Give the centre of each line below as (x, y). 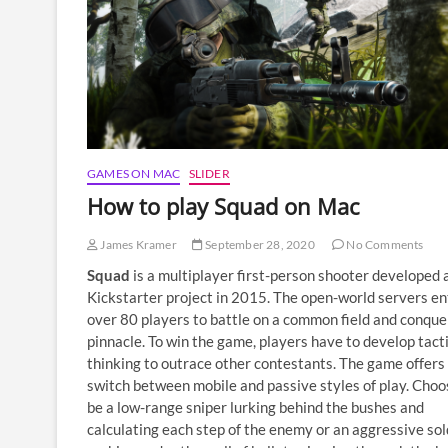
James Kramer (137, 245)
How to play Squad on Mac (223, 206)
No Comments (384, 245)
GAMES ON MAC (134, 174)
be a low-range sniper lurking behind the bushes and (255, 407)
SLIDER (209, 174)
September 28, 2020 (259, 245)
